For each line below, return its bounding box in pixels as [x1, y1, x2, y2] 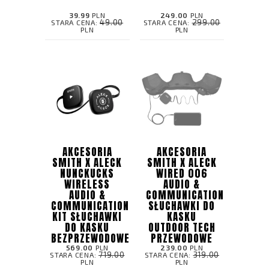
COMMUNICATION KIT [145, 187, 242, 204]
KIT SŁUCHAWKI [52, 209, 122, 225]
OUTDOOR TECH [148, 220, 216, 236]
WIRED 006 [156, 166, 208, 182]
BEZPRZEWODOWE [51, 231, 130, 247]
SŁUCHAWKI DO [148, 198, 216, 214]
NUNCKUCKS [60, 166, 115, 182]
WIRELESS [64, 177, 110, 193]
